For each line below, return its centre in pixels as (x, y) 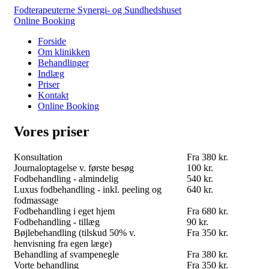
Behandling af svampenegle (66, 254)
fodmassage (36, 200)
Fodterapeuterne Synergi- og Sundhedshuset (98, 10)
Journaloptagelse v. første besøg (74, 168)
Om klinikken (64, 52)
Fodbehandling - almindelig (66, 178)
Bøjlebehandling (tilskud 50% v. (75, 232)
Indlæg (51, 74)
